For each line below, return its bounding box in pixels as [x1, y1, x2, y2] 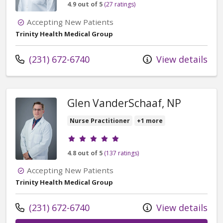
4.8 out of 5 [67, 148, 103, 157]
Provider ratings [67, 129, 136, 141]
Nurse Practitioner [70, 116, 130, 125]
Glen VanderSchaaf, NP [67, 96, 181, 110]
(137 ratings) [104, 148, 139, 157]
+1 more [137, 116, 163, 125]
